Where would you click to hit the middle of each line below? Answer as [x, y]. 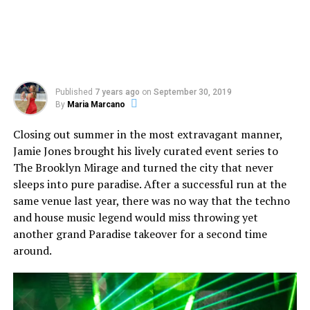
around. [32, 250]
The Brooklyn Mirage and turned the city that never [143, 167]
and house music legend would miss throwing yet [135, 217]
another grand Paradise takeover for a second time [140, 234]
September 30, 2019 [192, 92]
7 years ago [117, 92]
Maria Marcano [96, 104]
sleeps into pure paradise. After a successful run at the [149, 184]
